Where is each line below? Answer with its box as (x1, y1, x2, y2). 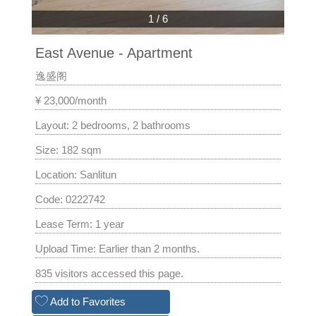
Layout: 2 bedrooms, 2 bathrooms (35, 119, 190, 131)
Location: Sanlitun (35, 168, 116, 181)
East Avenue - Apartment (35, 44, 193, 61)
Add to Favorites (47, 295, 126, 308)
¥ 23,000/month (35, 94, 107, 107)
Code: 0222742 (35, 193, 105, 205)
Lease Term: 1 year (35, 217, 124, 230)
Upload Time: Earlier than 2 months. (35, 242, 200, 255)
